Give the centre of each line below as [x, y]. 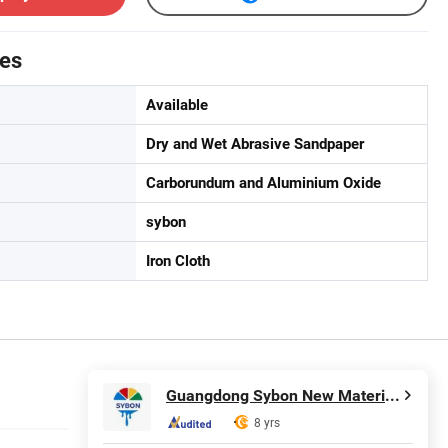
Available [177, 104]
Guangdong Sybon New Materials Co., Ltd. [392, 395]
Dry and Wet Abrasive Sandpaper [255, 143]
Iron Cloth [178, 260]
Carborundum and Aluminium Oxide [263, 182]
